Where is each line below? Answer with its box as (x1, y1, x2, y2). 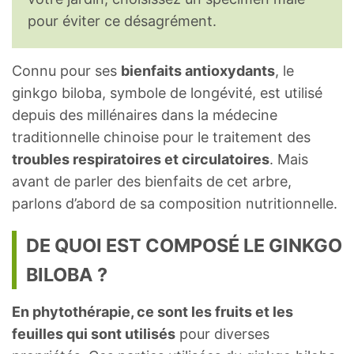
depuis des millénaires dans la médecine (12, 107, 277, 124)
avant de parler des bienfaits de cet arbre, (12, 173, 292, 190)
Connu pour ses (12, 62, 121, 80)
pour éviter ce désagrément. (28, 13, 217, 30)
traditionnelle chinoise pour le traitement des (12, 129, 311, 146)
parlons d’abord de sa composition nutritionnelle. (12, 195, 337, 213)
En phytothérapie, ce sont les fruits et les (12, 303, 293, 321)
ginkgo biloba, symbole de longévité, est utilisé (12, 85, 322, 102)
